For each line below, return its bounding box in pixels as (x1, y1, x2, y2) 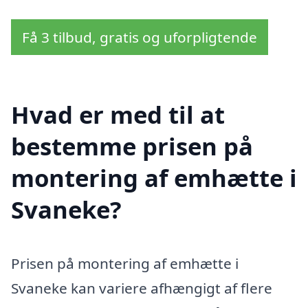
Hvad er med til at (11, 98, 225, 131)
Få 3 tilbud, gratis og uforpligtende (22, 27, 257, 47)
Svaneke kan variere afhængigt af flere (11, 278, 272, 298)
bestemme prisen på (11, 130, 253, 163)
